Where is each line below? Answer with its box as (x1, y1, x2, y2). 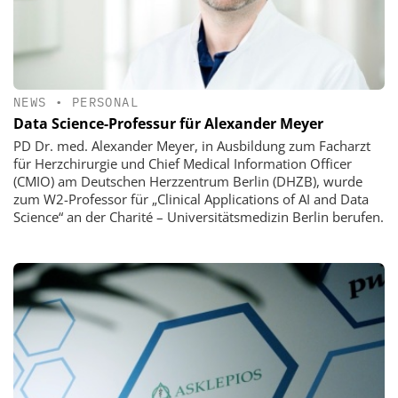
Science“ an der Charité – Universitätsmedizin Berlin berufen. (13, 207, 384, 226)
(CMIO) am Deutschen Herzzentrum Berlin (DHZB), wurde (13, 171, 362, 190)
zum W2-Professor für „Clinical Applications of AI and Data (13, 189, 369, 208)
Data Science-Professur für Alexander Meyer (13, 113, 323, 133)
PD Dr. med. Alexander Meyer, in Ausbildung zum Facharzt (13, 136, 370, 155)
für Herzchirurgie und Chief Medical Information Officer (13, 154, 352, 172)
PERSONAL (71, 93, 139, 110)
